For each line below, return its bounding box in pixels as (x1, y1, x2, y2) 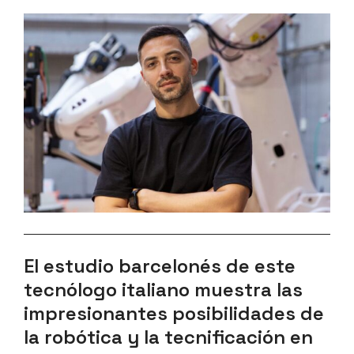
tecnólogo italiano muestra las (24, 277, 303, 302)
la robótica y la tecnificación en (24, 324, 313, 349)
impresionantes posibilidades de (24, 300, 324, 326)
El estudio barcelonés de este (24, 253, 296, 278)
